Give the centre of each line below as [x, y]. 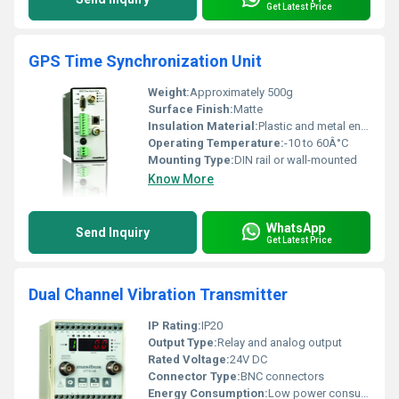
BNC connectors [282, 376]
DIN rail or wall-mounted [296, 160]
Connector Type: [194, 376]
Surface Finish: [191, 109]
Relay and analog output [280, 342]
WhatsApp [296, 228]
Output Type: [183, 342]
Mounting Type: [191, 160]
